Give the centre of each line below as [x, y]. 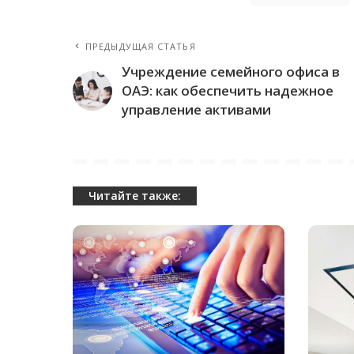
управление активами [196, 110]
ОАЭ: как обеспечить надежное [228, 91]
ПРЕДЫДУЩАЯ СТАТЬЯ [141, 47]
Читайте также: [135, 196]
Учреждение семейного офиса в [231, 72]
